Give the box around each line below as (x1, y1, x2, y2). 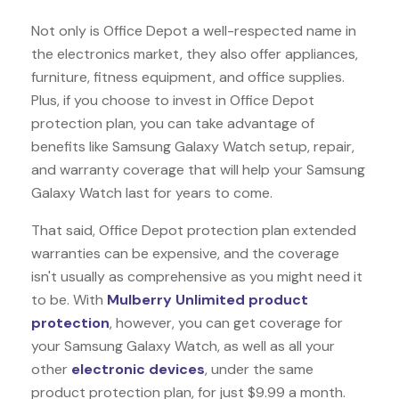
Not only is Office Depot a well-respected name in (31, 20, 356, 40)
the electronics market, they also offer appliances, (31, 44, 358, 63)
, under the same (205, 359, 313, 379)
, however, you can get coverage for (110, 313, 343, 332)
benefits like (31, 136, 112, 156)
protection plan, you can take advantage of (31, 113, 314, 133)
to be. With (31, 289, 107, 309)
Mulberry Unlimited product (107, 289, 308, 309)
